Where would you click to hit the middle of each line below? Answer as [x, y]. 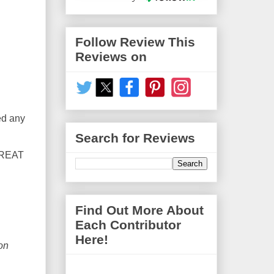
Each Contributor [128, 224]
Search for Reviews [135, 138]
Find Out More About [139, 210]
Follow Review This [135, 42]
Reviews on [111, 57]
